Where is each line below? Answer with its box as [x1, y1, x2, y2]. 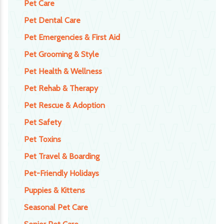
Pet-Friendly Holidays [24, 168, 99, 178]
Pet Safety [24, 117, 61, 127]
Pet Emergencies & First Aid [24, 32, 120, 42]
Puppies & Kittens [24, 185, 85, 195]
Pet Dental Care [24, 15, 80, 25]
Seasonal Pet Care [24, 202, 88, 212]
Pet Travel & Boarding [24, 151, 99, 161]
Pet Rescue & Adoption [24, 100, 105, 110]
